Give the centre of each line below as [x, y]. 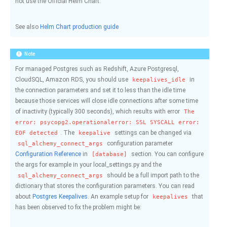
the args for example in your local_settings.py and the [88, 165]
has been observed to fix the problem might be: [78, 207]
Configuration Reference [48, 154]
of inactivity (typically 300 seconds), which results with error [98, 111]
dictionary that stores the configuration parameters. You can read [105, 186]
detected [44, 133]
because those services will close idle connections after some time [107, 101]
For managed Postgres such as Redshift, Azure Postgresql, [97, 69]
